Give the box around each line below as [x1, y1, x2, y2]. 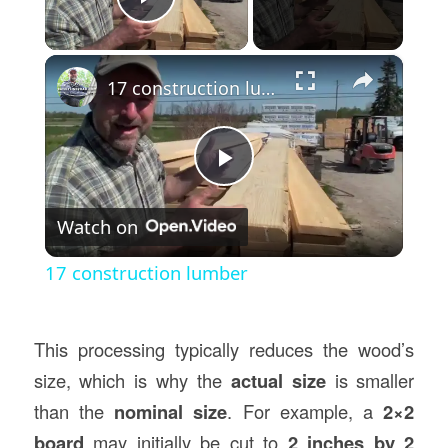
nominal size [114, 398, 228, 426]
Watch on [56, 214, 138, 239]
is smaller [325, 367, 415, 394]
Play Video [146, 6, 291, 40]
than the [33, 398, 115, 425]
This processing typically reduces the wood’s [33, 336, 415, 363]
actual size [230, 367, 326, 395]
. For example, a [227, 398, 384, 425]
